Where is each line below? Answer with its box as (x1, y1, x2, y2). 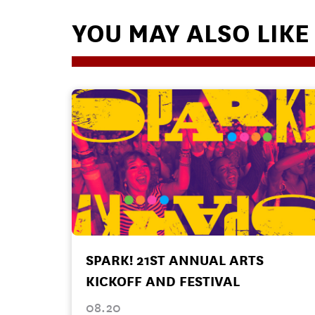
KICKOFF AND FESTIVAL (86, 273, 240, 290)
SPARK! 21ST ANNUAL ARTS (86, 252, 264, 269)
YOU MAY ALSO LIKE (72, 18, 309, 48)
